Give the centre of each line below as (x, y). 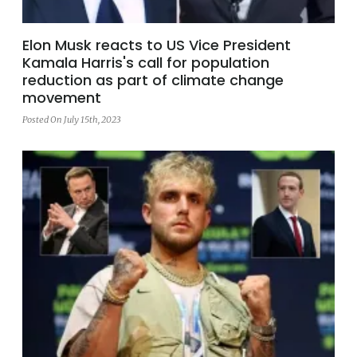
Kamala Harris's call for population (146, 62)
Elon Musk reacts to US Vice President (157, 45)
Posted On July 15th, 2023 (71, 119)
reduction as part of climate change (153, 80)
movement (62, 97)
